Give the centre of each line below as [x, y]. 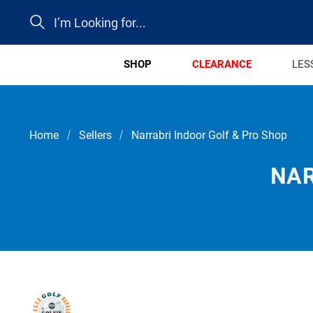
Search [44, 15]
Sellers [95, 135]
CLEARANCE [221, 64]
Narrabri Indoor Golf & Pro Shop [209, 135]
